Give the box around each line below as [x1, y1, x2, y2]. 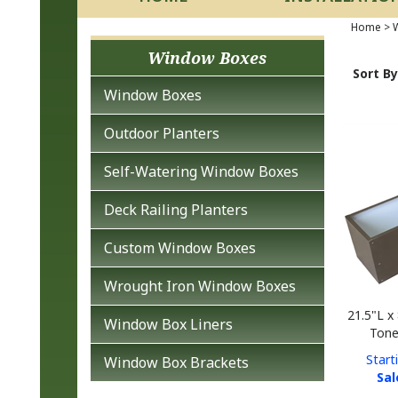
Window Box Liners [104, 314, 233, 334]
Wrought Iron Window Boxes [104, 276, 296, 296]
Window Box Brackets [104, 353, 249, 372]
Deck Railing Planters [104, 200, 248, 219]
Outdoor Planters [104, 123, 219, 143]
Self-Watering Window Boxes [104, 162, 298, 181]
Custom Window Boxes [104, 238, 256, 258]
